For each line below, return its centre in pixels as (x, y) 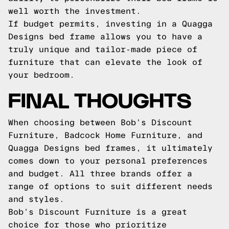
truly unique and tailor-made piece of (103, 49)
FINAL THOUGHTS (100, 99)
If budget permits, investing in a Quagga (110, 24)
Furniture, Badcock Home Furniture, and (105, 135)
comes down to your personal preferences (108, 161)
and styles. (36, 199)
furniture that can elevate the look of (105, 62)
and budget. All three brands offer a (100, 174)
